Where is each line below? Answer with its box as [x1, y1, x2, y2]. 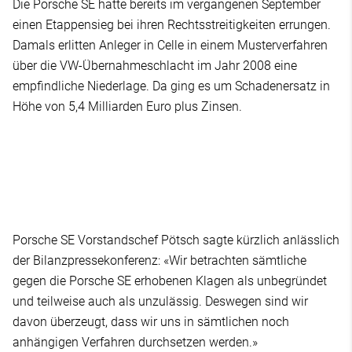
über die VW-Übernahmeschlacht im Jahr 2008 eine [13, 57, 297, 73]
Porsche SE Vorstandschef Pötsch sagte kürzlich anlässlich [13, 232, 339, 247]
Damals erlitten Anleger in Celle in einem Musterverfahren [13, 37, 328, 53]
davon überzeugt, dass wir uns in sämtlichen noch [13, 313, 289, 329]
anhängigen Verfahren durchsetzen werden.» [13, 334, 258, 350]
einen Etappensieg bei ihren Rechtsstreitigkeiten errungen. [13, 16, 331, 32]
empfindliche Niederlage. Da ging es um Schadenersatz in [13, 78, 330, 93]
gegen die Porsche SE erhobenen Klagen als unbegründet [13, 273, 327, 288]
